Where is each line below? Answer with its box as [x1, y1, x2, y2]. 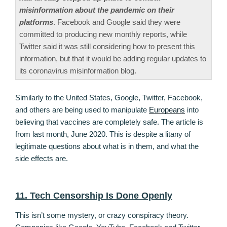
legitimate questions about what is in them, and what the [15, 141, 199, 150]
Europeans [149, 105, 185, 114]
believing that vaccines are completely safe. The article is [15, 117, 203, 126]
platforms [19, 18, 53, 27]
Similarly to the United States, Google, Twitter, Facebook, [15, 93, 203, 102]
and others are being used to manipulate [15, 105, 149, 114]
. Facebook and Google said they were [53, 18, 180, 27]
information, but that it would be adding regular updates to [19, 54, 206, 63]
